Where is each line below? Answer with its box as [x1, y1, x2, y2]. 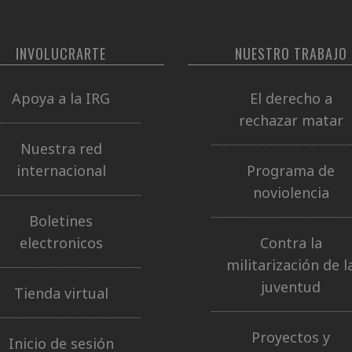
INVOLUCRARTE [16, 43, 107, 64]
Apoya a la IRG [12, 88, 111, 108]
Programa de [247, 160, 335, 180]
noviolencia [252, 182, 329, 202]
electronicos [19, 233, 103, 252]
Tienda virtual [13, 283, 108, 302]
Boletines [29, 211, 93, 230]
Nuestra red [20, 138, 102, 158]
